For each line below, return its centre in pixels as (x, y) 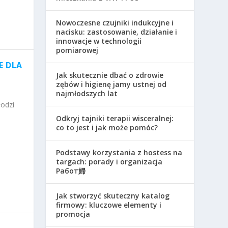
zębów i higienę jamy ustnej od (111, 84)
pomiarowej (77, 50)
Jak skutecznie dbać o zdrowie (110, 75)
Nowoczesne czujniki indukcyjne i (115, 22)
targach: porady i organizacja (109, 161)
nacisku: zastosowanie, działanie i (117, 32)
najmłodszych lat (87, 93)
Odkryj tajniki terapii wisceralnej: (115, 118)
